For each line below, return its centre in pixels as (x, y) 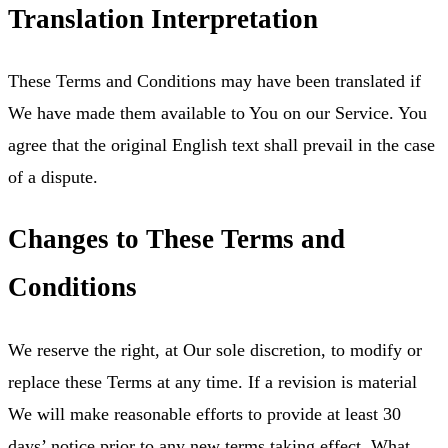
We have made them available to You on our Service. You (217, 112)
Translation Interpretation (163, 18)
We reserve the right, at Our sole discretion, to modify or (215, 349)
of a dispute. (53, 176)
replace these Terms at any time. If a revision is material (212, 381)
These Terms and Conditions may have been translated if (214, 80)
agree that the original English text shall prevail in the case (221, 144)
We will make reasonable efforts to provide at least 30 (204, 413)
